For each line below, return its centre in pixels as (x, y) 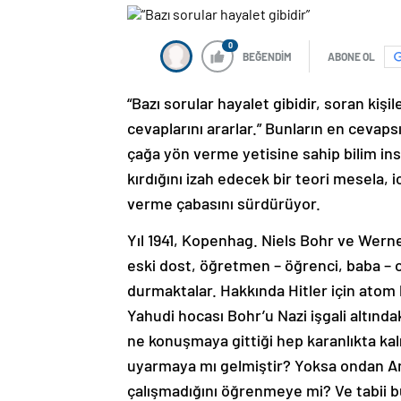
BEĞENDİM (267, 57)
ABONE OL (351, 57)
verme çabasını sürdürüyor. (224, 204)
